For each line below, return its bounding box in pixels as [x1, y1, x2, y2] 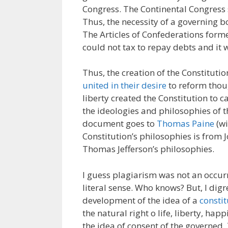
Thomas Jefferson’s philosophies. [82, 143, 214, 155]
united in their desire [82, 79, 166, 91]
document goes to [82, 118, 157, 129]
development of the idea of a [82, 194, 199, 206]
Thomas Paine [157, 118, 214, 129]
